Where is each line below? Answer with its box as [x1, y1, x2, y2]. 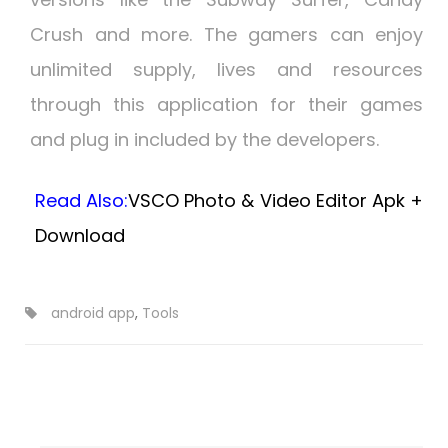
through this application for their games [30, 92, 423, 118]
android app [51, 303, 135, 324]
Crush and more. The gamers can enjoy [30, 22, 423, 48]
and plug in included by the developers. [30, 127, 379, 153]
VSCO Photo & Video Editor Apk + [128, 188, 424, 214]
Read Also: [35, 188, 129, 214]
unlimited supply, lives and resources [30, 57, 423, 83]
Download [35, 223, 125, 249]
